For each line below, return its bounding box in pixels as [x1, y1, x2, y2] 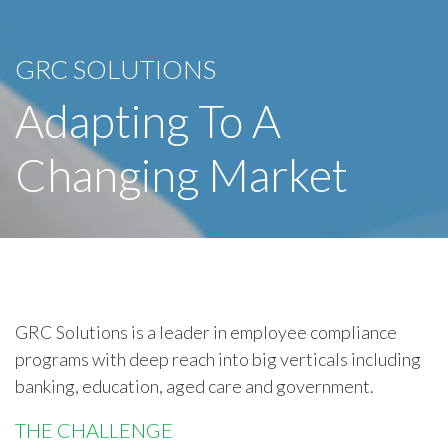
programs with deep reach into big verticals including [15, 348, 421, 371]
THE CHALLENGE [15, 418, 173, 443]
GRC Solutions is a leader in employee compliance [15, 321, 397, 344]
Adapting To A [15, 94, 281, 149]
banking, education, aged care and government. [15, 375, 374, 398]
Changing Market [15, 148, 348, 203]
